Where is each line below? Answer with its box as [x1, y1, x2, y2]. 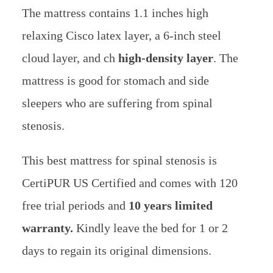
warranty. [21, 221, 73, 235]
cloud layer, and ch [21, 51, 115, 65]
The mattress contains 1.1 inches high [21, 6, 208, 20]
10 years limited [128, 199, 213, 213]
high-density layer [115, 51, 213, 65]
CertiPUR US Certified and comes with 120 [21, 176, 238, 190]
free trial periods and [21, 199, 129, 213]
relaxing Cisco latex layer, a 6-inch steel [21, 29, 221, 43]
